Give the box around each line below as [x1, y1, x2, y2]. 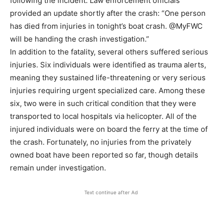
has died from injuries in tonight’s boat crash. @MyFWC [10, 21, 203, 31]
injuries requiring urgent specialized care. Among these [10, 86, 205, 95]
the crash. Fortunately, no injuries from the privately [10, 137, 191, 147]
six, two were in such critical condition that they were [10, 99, 196, 108]
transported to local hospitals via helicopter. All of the [10, 111, 197, 121]
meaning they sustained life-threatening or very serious [10, 73, 206, 82]
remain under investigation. [10, 163, 106, 172]
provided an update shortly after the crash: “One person [10, 8, 206, 18]
